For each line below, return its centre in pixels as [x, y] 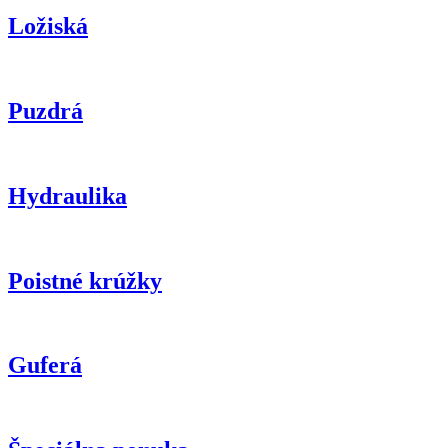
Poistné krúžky [85, 280]
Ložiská [48, 26]
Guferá [45, 365]
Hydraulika [67, 195]
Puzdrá [45, 110]
